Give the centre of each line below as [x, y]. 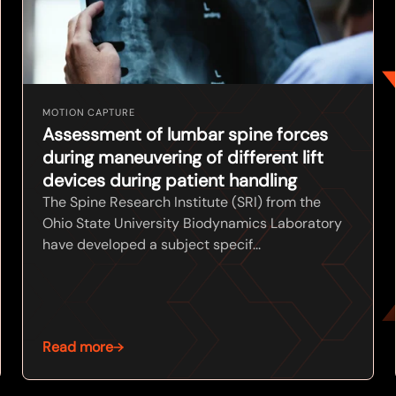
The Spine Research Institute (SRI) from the [182, 202]
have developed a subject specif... [152, 244]
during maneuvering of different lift [183, 157]
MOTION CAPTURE [89, 112]
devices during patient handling [170, 180]
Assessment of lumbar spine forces [186, 134]
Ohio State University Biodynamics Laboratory [193, 223]
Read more [78, 346]
